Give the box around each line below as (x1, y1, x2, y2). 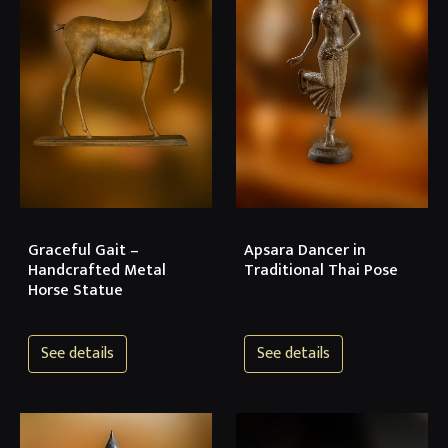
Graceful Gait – (28, 237, 139, 265)
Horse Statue (28, 277, 123, 305)
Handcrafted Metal (28, 257, 166, 285)
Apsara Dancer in (244, 237, 366, 265)
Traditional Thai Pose (244, 257, 398, 285)
